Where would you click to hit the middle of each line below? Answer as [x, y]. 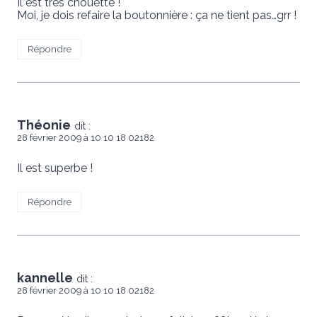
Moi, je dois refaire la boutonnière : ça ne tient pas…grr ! [157, 16]
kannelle [45, 277]
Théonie [44, 125]
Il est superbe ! [55, 168]
